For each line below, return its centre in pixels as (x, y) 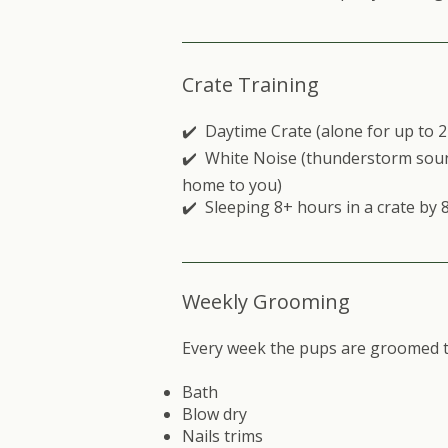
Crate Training (250, 84)
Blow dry (216, 414)
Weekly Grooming (266, 301)
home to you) (234, 185)
